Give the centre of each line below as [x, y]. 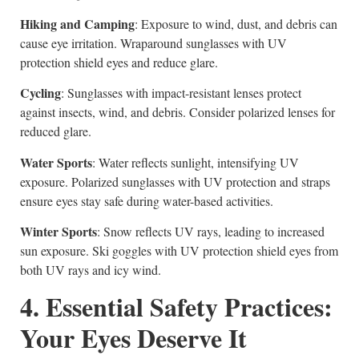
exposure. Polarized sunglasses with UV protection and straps [175, 181]
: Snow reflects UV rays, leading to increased [211, 232]
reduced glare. [56, 131]
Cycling [40, 93]
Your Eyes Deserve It [133, 337]
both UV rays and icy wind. [91, 270]
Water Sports [56, 162]
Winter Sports [58, 232]
